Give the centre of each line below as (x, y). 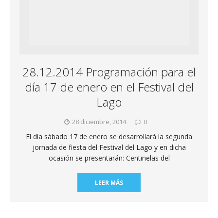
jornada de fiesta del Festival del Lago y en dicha (109, 147)
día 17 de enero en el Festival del (109, 87)
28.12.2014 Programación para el (109, 72)
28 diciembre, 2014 (99, 121)
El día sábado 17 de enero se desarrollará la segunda (109, 136)
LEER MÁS (109, 182)
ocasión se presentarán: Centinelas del (109, 158)
